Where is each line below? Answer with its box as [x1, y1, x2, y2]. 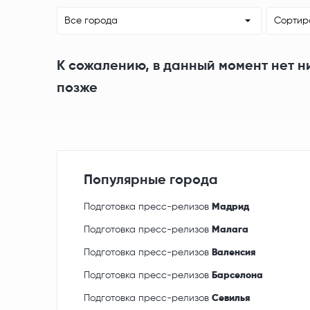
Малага [212, 225, 248, 235]
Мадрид [212, 202, 249, 212]
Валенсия [212, 248, 255, 258]
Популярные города [84, 174, 218, 188]
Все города [64, 16, 118, 26]
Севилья [212, 293, 250, 304]
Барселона [212, 271, 263, 281]
